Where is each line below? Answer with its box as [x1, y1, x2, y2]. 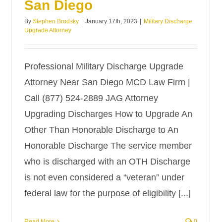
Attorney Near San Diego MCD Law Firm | [24, 77, 190, 87]
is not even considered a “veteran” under [24, 172, 184, 182]
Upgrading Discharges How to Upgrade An [24, 109, 192, 119]
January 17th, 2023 [85, 18, 137, 25]
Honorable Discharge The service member [24, 141, 192, 151]
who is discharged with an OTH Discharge [24, 157, 190, 166]
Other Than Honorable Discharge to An [24, 125, 178, 135]
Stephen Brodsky [33, 18, 79, 25]
